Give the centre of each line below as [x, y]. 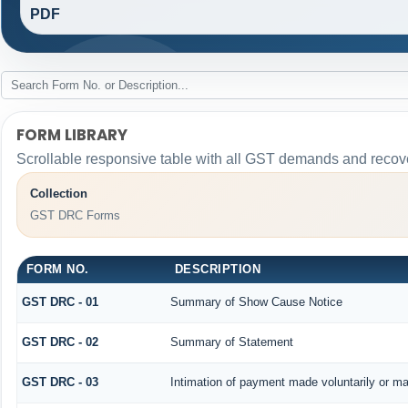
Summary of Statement [231, 342]
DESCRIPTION [218, 270]
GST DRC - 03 [60, 382]
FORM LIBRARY [71, 135]
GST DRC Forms [75, 215]
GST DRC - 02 [60, 342]
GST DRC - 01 [60, 302]
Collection [58, 194]
